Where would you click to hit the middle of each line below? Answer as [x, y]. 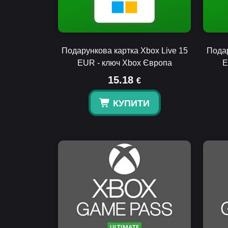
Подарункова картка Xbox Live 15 [124, 51]
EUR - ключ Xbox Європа [124, 63]
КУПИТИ [131, 103]
